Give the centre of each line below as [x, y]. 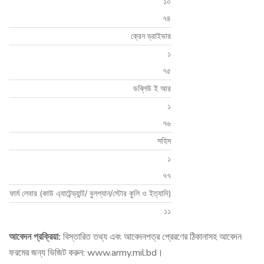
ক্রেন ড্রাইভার [151, 37]
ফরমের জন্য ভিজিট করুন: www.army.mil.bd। [86, 253]
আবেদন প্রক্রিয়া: [35, 237]
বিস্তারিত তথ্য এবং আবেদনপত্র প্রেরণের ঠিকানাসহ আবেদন [151, 237]
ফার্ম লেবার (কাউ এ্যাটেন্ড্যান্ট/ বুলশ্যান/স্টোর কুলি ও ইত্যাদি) [90, 194]
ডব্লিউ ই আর [152, 89]
